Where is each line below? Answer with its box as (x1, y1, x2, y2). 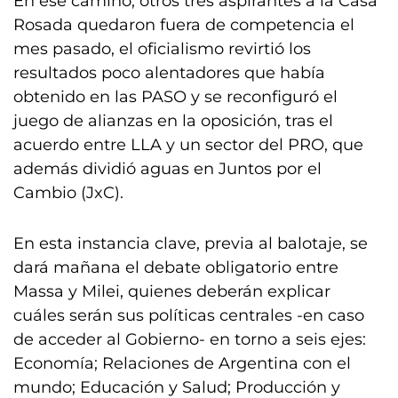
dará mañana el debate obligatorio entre (13, 258, 338, 277)
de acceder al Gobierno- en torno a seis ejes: (13, 330, 366, 349)
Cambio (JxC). (13, 183, 123, 203)
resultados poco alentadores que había (13, 63, 325, 83)
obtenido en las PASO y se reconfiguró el (13, 87, 338, 107)
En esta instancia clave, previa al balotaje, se (13, 234, 368, 253)
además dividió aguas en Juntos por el (13, 159, 322, 179)
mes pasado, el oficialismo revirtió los (13, 39, 311, 59)
